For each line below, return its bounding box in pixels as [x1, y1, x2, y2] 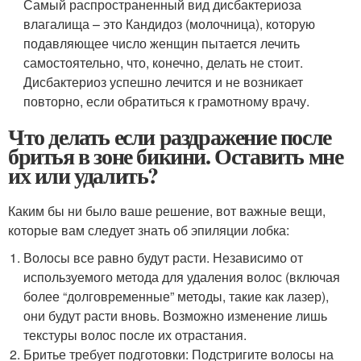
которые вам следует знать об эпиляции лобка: [8, 220, 289, 239]
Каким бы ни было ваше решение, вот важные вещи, [8, 201, 326, 220]
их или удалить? [8, 158, 158, 192]
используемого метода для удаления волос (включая [23, 267, 341, 286]
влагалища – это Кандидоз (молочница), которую [23, 14, 316, 33]
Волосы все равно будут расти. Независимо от [23, 247, 304, 267]
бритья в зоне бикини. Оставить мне [8, 139, 343, 172]
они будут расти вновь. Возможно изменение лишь [23, 305, 328, 325]
